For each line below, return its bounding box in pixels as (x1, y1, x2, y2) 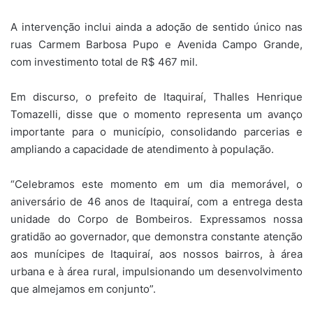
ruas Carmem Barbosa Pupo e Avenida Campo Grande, (10, 37, 303, 51)
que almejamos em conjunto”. (10, 282, 156, 296)
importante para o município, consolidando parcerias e (10, 124, 303, 138)
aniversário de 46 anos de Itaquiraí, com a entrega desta (10, 194, 303, 208)
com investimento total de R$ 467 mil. (10, 54, 198, 68)
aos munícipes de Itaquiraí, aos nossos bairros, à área (10, 247, 303, 261)
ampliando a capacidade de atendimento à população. (10, 142, 274, 156)
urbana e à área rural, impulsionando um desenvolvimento (10, 264, 303, 278)
